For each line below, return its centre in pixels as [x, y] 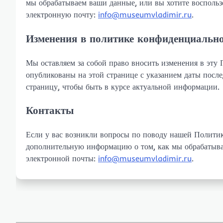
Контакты [50, 110]
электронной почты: [62, 159]
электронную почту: [62, 14]
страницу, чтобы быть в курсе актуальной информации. [123, 86]
